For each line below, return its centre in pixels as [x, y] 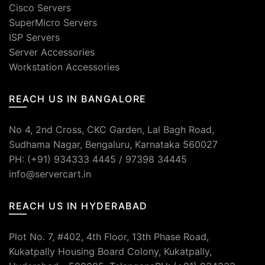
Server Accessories [52, 52]
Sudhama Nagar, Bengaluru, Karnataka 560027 [113, 144]
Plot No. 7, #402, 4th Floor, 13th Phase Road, [109, 236]
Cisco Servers [40, 7]
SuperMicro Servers [53, 22]
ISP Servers [34, 37]
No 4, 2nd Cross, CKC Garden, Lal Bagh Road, [112, 129]
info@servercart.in [50, 174]
